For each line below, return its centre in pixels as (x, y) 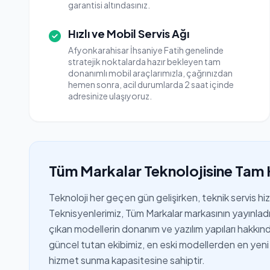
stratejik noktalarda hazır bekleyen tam (144, 61)
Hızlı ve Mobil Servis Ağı (129, 33)
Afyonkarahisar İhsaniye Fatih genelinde (146, 50)
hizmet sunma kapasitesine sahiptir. (127, 260)
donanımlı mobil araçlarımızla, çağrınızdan (150, 73)
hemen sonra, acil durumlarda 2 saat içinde (151, 84)
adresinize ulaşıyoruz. (110, 96)
